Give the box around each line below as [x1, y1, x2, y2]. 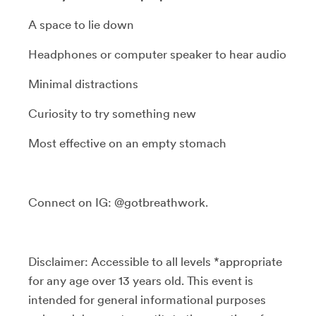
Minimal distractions [28, 76, 138, 91]
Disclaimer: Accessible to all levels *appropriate [28, 254, 282, 269]
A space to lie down [28, 17, 134, 32]
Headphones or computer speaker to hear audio [28, 47, 286, 61]
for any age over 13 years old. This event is [28, 273, 253, 288]
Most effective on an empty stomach [28, 135, 226, 150]
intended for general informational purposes [28, 292, 266, 307]
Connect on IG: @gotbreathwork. [28, 195, 208, 209]
